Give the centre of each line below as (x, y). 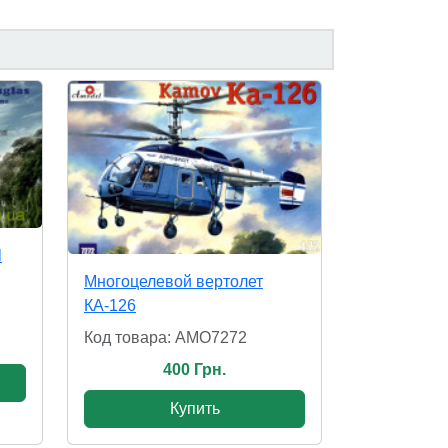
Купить (194, 409)
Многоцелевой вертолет (173, 282)
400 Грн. (194, 370)
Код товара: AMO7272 (165, 338)
